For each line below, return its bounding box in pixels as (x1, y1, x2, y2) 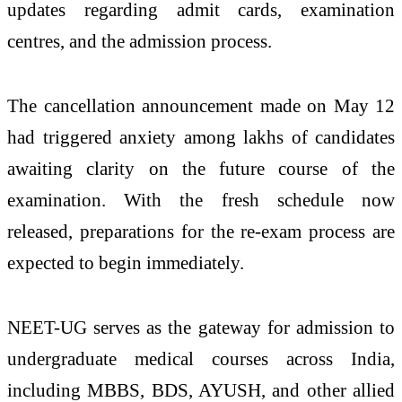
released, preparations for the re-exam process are (7, 220, 395, 241)
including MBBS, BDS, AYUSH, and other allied (7, 379, 395, 400)
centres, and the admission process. (7, 30, 272, 51)
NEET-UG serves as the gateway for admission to (7, 316, 395, 337)
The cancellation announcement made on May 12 (7, 94, 395, 116)
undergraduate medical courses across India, (7, 347, 395, 369)
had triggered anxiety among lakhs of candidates (7, 126, 395, 147)
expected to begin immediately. (7, 251, 244, 273)
